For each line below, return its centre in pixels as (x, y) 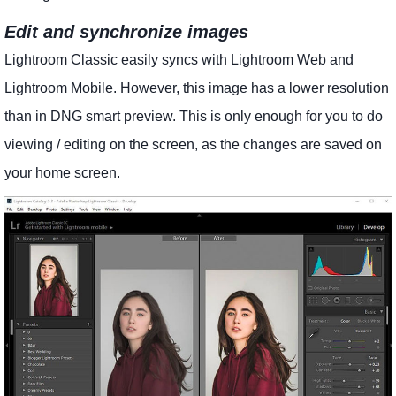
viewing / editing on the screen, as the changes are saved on (193, 145)
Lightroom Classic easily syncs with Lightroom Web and (179, 60)
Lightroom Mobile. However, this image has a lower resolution (197, 88)
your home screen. (62, 173)
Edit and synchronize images (126, 32)
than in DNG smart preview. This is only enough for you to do (194, 117)
